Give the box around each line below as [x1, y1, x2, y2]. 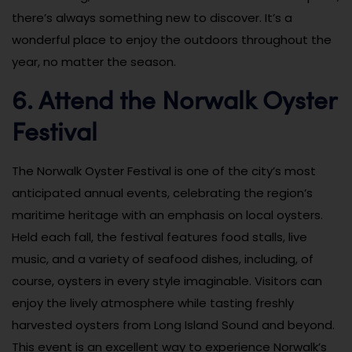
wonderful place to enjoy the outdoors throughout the [12, 31, 332, 48]
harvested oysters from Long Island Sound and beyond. [12, 316, 335, 333]
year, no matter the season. [12, 53, 176, 70]
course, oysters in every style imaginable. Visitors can [12, 272, 322, 289]
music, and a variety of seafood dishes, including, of [12, 250, 313, 267]
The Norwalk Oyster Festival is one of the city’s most [12, 162, 316, 179]
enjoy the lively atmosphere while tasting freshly [12, 294, 294, 311]
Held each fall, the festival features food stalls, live [12, 228, 307, 245]
